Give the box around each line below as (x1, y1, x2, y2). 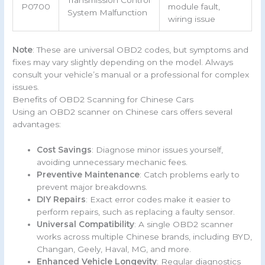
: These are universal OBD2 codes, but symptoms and (33, 44, 249, 54)
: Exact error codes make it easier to (86, 194, 231, 204)
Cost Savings (37, 144, 92, 154)
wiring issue (167, 14, 215, 24)
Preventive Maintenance (37, 169, 140, 179)
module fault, (167, 2, 220, 12)
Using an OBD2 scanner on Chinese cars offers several (12, 106, 233, 117)
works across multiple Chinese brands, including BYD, (37, 231, 253, 241)
